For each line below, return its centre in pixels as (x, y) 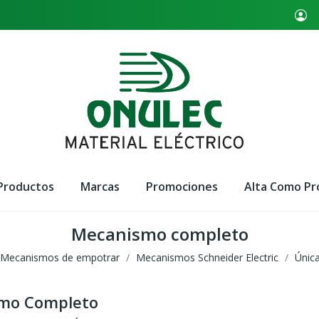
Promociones (182, 186)
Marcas (100, 186)
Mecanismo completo (159, 234)
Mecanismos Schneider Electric (207, 258)
